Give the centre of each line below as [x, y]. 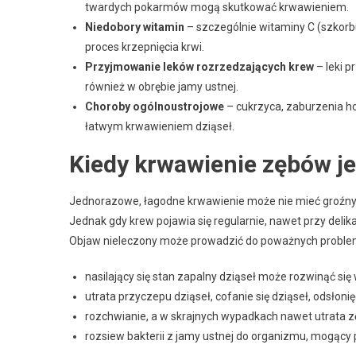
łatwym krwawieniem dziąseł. [160, 126]
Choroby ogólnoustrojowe [155, 106]
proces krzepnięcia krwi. [145, 47]
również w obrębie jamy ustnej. [162, 87]
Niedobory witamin [135, 27]
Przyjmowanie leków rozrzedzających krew [199, 67]
